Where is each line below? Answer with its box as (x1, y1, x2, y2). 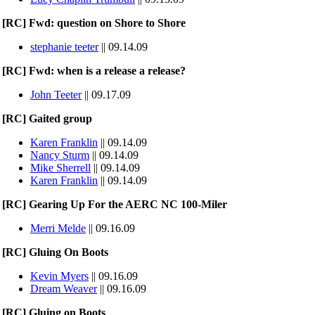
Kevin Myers (30, 270, 89, 282)
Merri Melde (30, 222, 86, 234)
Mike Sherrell (30, 162, 91, 174)
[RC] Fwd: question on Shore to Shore (2, 17, 186, 29)
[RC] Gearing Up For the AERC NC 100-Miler (2, 198, 227, 210)
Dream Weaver (30, 283, 97, 295)
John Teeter (30, 89, 82, 101)
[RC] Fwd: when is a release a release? (2, 65, 186, 77)
